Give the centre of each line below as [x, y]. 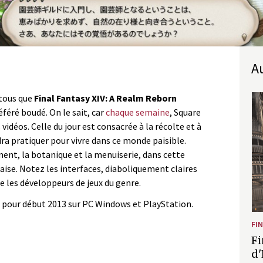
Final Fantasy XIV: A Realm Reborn [105, 98]
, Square [185, 112]
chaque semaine [138, 112]
